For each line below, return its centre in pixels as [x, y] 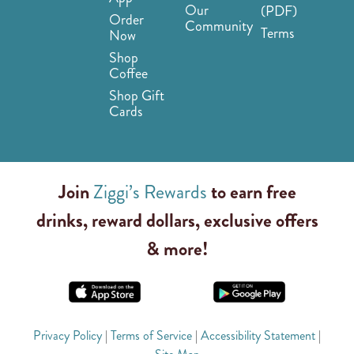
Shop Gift [137, 95]
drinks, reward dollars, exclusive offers [177, 220]
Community [219, 26]
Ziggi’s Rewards [150, 192]
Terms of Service [151, 336]
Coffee [129, 73]
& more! [177, 249]
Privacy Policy [68, 336]
